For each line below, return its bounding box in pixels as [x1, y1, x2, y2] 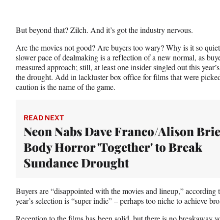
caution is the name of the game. [16, 81, 115, 92]
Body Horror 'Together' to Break [24, 138, 202, 155]
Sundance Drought [24, 154, 129, 170]
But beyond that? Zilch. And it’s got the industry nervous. [16, 24, 193, 35]
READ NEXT [24, 113, 64, 122]
